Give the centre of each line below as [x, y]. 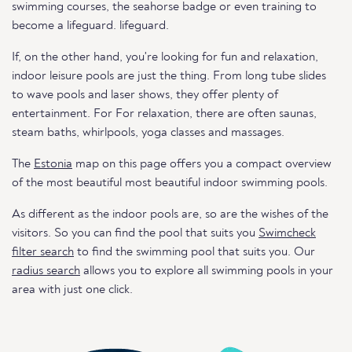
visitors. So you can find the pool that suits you [135, 233]
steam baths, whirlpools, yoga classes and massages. [148, 133]
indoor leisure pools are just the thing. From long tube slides [169, 76]
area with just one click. [72, 290]
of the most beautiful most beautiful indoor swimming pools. [170, 183]
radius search [46, 271]
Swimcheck [287, 233]
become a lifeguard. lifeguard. [90, 26]
